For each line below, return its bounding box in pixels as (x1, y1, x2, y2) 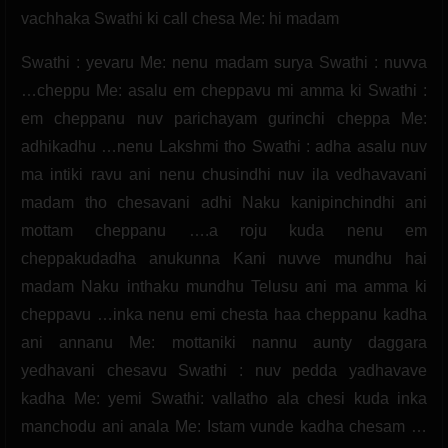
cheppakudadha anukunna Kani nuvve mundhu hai (21, 249, 427, 267)
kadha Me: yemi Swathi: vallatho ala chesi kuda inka (21, 389, 427, 407)
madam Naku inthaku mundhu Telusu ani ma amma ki (21, 277, 427, 295)
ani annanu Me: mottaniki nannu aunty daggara (21, 333, 427, 351)
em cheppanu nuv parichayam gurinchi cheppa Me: (21, 109, 427, 127)
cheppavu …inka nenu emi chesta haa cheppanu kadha (21, 305, 427, 323)
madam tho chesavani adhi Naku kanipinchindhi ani (21, 193, 427, 211)
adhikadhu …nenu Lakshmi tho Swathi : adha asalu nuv (21, 137, 427, 155)
